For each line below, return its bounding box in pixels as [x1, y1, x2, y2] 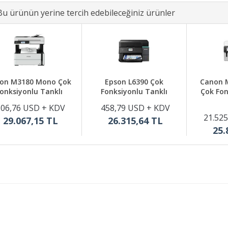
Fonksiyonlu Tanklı [101, 87, 167, 96]
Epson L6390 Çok [105, 77, 163, 87]
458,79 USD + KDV [101, 102, 170, 113]
